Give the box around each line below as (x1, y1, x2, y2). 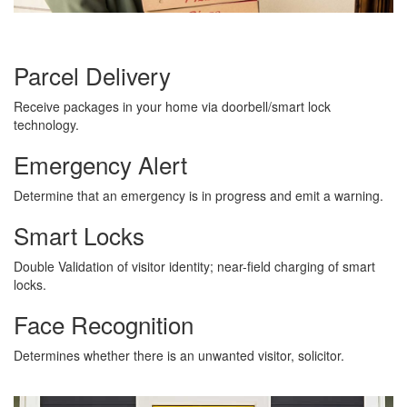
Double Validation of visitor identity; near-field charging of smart (14, 257, 375, 276)
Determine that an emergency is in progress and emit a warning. (14, 186, 383, 205)
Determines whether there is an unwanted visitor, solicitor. (14, 346, 344, 365)
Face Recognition (14, 307, 194, 342)
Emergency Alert (14, 147, 187, 182)
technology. (14, 115, 79, 134)
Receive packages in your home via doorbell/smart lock (14, 97, 331, 116)
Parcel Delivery (14, 58, 171, 93)
